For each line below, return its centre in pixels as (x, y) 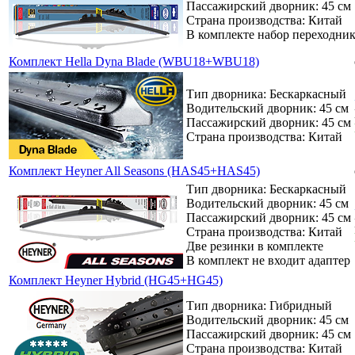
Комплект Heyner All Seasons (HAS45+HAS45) (134, 170)
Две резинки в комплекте (255, 246)
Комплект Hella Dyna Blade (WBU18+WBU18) (134, 61)
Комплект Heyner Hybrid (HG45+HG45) (116, 280)
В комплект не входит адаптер (268, 260)
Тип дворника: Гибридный (259, 305)
